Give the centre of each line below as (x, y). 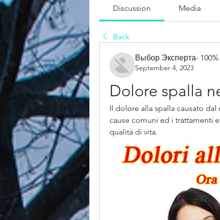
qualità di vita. (134, 132)
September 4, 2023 (164, 68)
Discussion (132, 8)
